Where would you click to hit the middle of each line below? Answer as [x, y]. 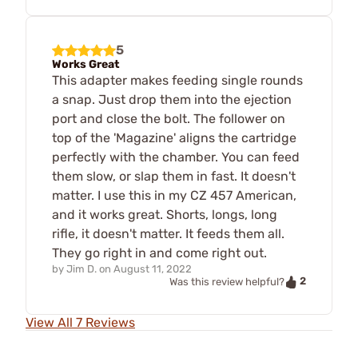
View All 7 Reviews [80, 322]
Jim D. [82, 269]
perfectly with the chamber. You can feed [176, 157]
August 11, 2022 [153, 269]
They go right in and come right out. [159, 253]
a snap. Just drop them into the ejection [172, 99]
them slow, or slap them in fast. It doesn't [174, 176]
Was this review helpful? [227, 281]
